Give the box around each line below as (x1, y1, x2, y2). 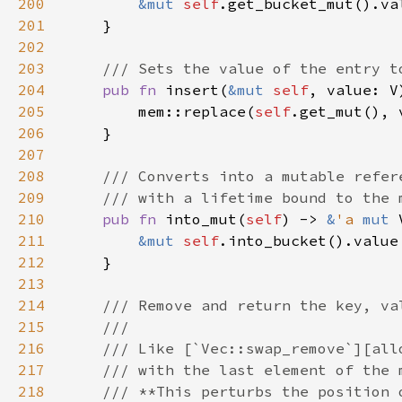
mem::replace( (66, 102, 255, 120)
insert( (165, 81, 228, 99)
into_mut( (165, 210, 246, 228)
